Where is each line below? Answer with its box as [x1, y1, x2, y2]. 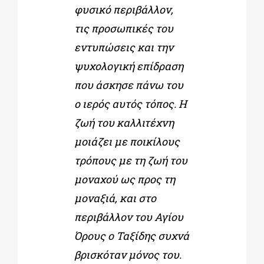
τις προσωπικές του [74, 21, 173, 35]
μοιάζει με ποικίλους [74, 134, 180, 148]
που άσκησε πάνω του [74, 77, 183, 92]
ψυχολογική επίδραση [74, 58, 183, 73]
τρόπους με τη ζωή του [74, 153, 187, 167]
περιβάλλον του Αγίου [74, 209, 183, 224]
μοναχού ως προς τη [74, 171, 175, 186]
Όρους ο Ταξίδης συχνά [74, 228, 189, 243]
